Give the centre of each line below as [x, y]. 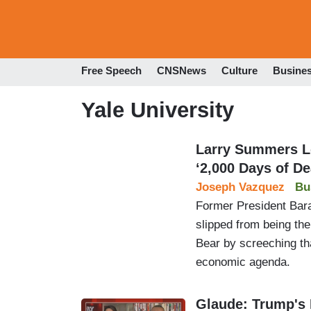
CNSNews [182, 71]
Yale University [158, 110]
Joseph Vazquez [240, 187]
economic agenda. [243, 262]
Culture [239, 71]
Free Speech [111, 71]
